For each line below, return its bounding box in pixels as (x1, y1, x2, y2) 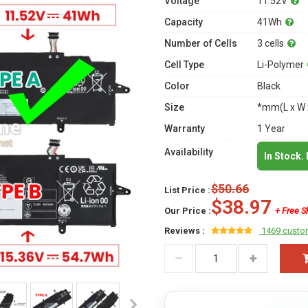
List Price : (164, 185, 210, 195)
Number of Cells (164, 38, 237, 49)
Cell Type (164, 59, 204, 70)
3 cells (257, 38, 284, 49)
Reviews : (164, 225, 205, 236)
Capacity (164, 16, 203, 27)
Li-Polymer (257, 59, 304, 70)
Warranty (164, 123, 205, 134)
